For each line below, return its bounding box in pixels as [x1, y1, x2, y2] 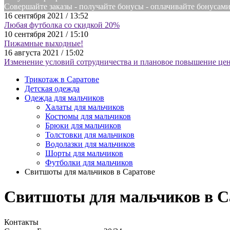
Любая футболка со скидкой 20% [4, 21, 120, 29]
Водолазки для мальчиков [45, 140, 135, 148]
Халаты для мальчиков [45, 103, 124, 111]
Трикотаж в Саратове [25, 75, 99, 84]
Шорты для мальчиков [45, 149, 123, 158]
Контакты [4, 217, 39, 226]
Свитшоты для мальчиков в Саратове [25, 167, 155, 176]
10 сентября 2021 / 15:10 [4, 30, 88, 39]
